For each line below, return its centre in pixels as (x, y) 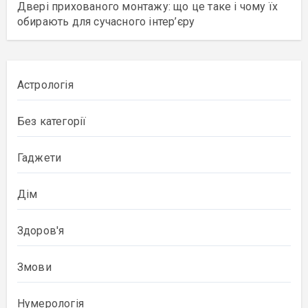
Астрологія (45, 85)
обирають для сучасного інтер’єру (106, 22)
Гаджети (39, 158)
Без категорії (52, 121)
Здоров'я (41, 231)
